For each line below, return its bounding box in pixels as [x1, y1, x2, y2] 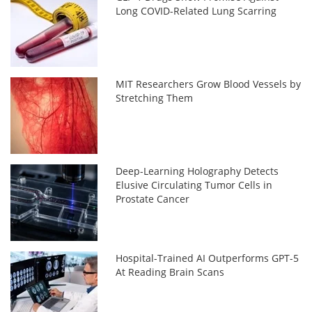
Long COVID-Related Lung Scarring [116, 4, 277, 17]
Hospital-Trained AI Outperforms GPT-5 [116, 251, 299, 265]
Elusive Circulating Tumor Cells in [116, 178, 273, 192]
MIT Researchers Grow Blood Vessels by [116, 77, 302, 91]
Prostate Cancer [116, 192, 190, 205]
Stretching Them [116, 91, 194, 104]
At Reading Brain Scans [116, 265, 225, 279]
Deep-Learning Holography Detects [116, 164, 279, 178]
